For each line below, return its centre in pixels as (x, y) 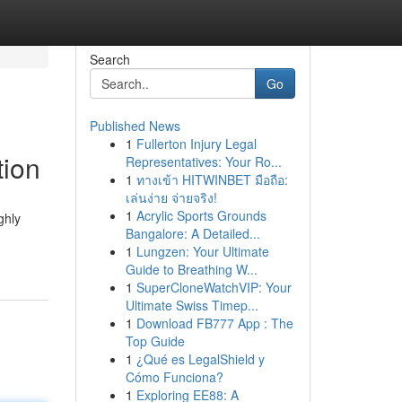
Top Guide (155, 341)
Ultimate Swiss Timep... (192, 305)
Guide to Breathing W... (191, 269)
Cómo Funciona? (174, 377)
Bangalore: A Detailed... (192, 233)
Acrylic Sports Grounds (201, 215)
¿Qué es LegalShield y (200, 359)
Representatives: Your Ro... (203, 162)
